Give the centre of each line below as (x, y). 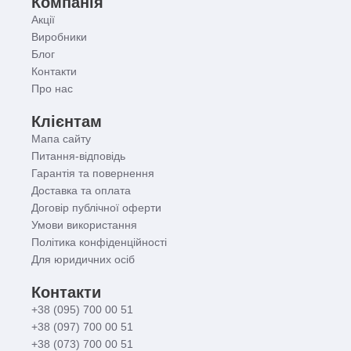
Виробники (59, 37)
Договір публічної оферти (96, 208)
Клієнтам (67, 122)
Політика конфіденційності (99, 242)
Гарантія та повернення (93, 174)
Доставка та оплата (81, 191)
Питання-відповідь (78, 156)
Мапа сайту (61, 139)
